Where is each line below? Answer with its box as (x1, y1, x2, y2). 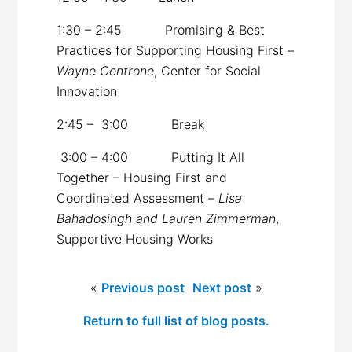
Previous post (101, 279, 185, 295)
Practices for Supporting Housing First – (57, 42, 295, 58)
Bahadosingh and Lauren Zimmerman (57, 210, 277, 226)
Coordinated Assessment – (57, 189, 219, 206)
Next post (192, 279, 251, 295)
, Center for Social (154, 62, 262, 79)
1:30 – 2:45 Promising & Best (57, 21, 266, 38)
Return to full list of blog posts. (82, 312, 269, 328)
